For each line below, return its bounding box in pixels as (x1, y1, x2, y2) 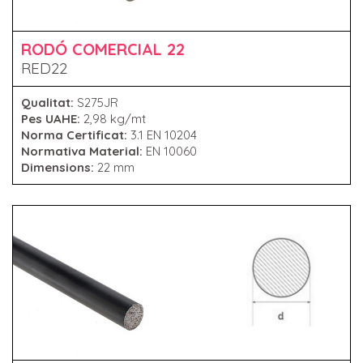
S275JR (77, 94, 118, 110)
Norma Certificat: (21, 126, 130, 143)
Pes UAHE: (21, 110, 83, 126)
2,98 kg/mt (83, 110, 146, 126)
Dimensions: (21, 159, 97, 175)
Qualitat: (21, 94, 77, 110)
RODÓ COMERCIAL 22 (21, 38, 185, 59)
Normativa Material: (21, 143, 146, 159)
